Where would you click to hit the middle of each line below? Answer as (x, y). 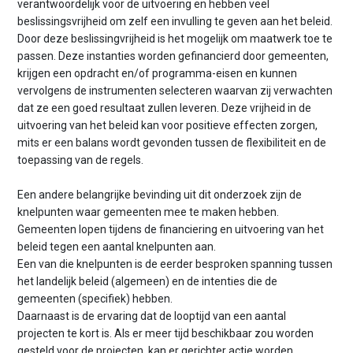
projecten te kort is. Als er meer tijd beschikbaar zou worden (166, 334)
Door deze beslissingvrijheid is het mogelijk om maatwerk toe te (175, 38)
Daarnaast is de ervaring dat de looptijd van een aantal (152, 316)
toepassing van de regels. (81, 160)
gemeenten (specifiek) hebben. (95, 299)
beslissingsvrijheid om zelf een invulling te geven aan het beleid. (175, 21)
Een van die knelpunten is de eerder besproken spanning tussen (175, 264)
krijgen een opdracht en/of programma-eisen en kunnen (158, 73)
